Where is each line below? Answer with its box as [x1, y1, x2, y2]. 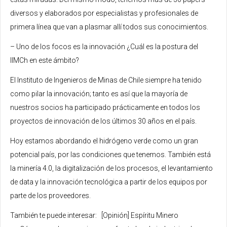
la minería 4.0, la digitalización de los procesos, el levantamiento [10, 164, 213, 172]
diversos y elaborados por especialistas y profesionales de [10, 9, 198, 17]
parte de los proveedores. [10, 191, 92, 200]
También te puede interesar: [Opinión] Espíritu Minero [10, 211, 178, 219]
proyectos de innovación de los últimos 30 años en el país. [10, 117, 198, 125]
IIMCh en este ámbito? [10, 56, 79, 64]
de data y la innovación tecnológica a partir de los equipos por [10, 177, 207, 186]
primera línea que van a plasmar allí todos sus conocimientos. [10, 22, 210, 31]
